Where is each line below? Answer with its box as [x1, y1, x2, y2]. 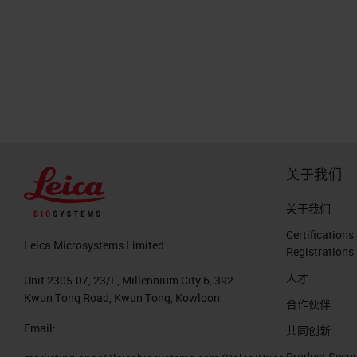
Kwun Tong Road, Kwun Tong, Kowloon [24, 289, 220, 305]
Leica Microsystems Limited [24, 237, 164, 253]
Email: [24, 320, 56, 335]
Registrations [286, 244, 354, 260]
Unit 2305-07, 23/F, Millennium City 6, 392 [24, 272, 233, 288]
